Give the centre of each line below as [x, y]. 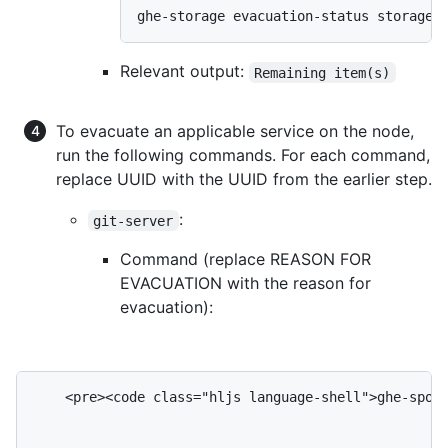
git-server [133, 220]
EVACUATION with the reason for [245, 283]
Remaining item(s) [322, 72]
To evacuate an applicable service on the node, [235, 131]
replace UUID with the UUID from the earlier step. [244, 179]
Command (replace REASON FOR [245, 259]
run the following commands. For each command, [243, 155]
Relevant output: [184, 71]
